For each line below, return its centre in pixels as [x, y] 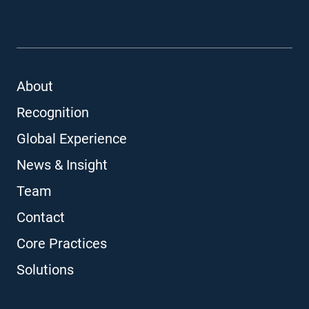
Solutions [45, 270]
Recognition [53, 112]
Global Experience [72, 139]
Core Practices [62, 243]
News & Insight [62, 165]
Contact [41, 217]
